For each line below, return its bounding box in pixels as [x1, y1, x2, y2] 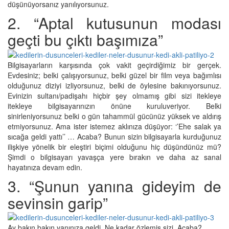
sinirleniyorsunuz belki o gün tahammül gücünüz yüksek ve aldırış [8, 110, 221, 121]
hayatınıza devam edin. [8, 162, 82, 172]
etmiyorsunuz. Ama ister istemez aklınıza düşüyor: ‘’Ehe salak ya [8, 121, 221, 131]
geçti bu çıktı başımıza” [8, 29, 163, 51]
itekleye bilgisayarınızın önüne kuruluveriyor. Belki [8, 100, 221, 111]
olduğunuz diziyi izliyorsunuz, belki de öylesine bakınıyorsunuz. [8, 80, 221, 90]
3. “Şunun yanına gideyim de [8, 174, 221, 197]
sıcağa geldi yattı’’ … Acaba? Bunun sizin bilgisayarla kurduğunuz [8, 131, 221, 142]
